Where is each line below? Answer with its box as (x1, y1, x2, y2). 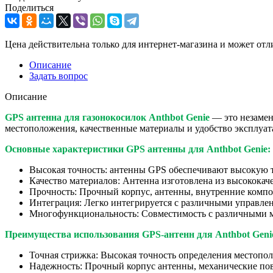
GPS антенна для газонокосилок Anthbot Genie (5, 112, 210, 122)
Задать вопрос (29, 70, 88, 81)
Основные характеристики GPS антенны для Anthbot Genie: (5, 143, 271, 154)
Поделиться (5, 2, 54, 13)
